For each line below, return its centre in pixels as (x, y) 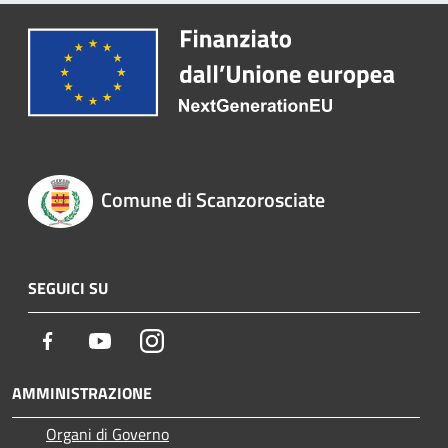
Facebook (90, 339)
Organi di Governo (107, 433)
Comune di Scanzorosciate (212, 200)
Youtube (139, 339)
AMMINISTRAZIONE (82, 392)
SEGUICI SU (68, 287)
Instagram (197, 339)
